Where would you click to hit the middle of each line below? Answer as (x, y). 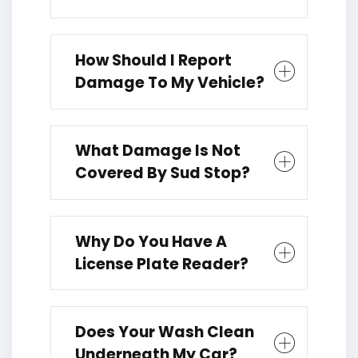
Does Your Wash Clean (165, 332)
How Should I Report (153, 61)
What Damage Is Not (158, 151)
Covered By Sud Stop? (163, 173)
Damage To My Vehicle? (170, 83)
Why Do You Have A (151, 241)
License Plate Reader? (162, 264)
